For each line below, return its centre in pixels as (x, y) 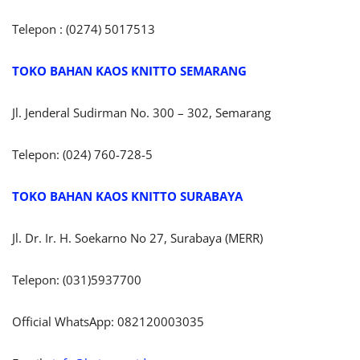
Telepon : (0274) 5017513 (84, 29)
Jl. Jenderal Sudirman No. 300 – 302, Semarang (141, 112)
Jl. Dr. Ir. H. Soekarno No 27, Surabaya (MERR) (137, 237)
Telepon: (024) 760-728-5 (82, 154)
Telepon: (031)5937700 (77, 279)
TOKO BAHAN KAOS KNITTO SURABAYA (127, 196)
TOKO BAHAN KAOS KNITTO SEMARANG (129, 70)
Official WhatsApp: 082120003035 (108, 321)
